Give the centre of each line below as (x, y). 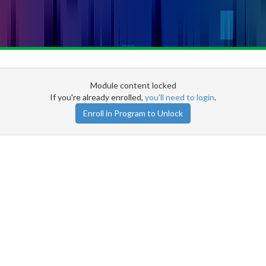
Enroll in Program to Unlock (133, 113)
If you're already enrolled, (97, 97)
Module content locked (133, 85)
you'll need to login (180, 97)
